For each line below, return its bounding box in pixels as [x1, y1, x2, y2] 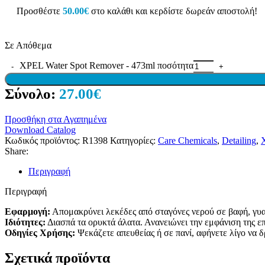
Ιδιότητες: [5, 216, 46, 227]
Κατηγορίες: [110, 135, 156, 146]
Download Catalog [5, 124, 76, 135]
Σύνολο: [5, 85, 59, 102]
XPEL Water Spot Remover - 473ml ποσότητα [20, 60, 193, 70]
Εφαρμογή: [5, 206, 50, 216]
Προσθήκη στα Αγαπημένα [5, 114, 106, 124]
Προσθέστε [17, 5, 63, 16]
